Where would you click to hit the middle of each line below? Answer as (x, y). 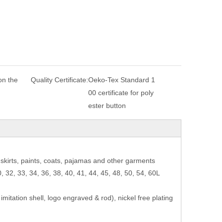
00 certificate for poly (121, 92)
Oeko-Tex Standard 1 (122, 80)
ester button (107, 105)
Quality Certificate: (59, 80)
